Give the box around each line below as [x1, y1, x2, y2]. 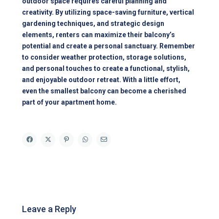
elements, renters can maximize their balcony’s [22, 31, 175, 39]
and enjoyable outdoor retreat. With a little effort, [22, 76, 181, 84]
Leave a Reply [22, 204, 77, 215]
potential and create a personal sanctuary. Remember [22, 42, 196, 50]
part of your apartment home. [22, 98, 117, 107]
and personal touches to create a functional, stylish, [22, 65, 190, 73]
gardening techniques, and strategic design [22, 20, 165, 28]
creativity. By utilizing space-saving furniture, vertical [22, 8, 195, 17]
